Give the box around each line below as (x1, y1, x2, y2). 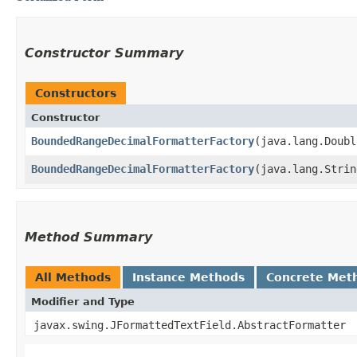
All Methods (35, 270, 111, 284)
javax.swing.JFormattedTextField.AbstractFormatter (33, 318, 346, 331)
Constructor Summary (25, 45, 183, 61)
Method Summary (25, 229, 152, 245)
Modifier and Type (31, 295, 135, 308)
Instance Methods (132, 270, 245, 284)
